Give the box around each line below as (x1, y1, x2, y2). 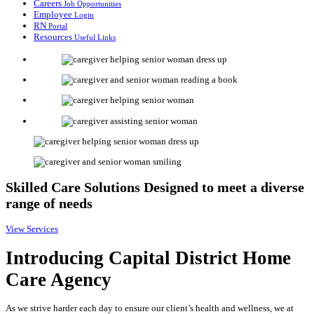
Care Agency (6, 268, 111, 290)
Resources (34, 31, 74, 42)
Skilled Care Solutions (6, 179, 144, 196)
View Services (6, 223, 58, 234)
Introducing (6, 247, 104, 268)
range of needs (6, 196, 93, 212)
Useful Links (74, 32, 116, 41)
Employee (34, 8, 74, 20)
